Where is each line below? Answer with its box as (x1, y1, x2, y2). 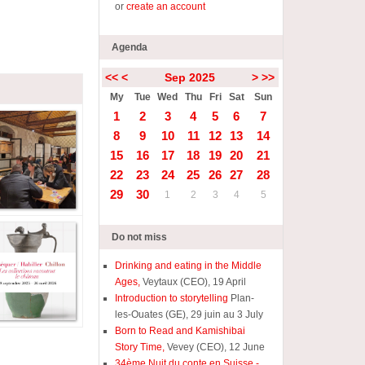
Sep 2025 (164, 71, 215, 84)
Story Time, (115, 341, 165, 353)
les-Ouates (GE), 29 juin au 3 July (115, 309, 264, 320)
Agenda (112, 42, 148, 53)
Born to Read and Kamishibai (115, 325, 246, 336)
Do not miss (112, 231, 168, 243)
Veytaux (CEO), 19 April (140, 276, 247, 288)
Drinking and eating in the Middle (115, 260, 262, 271)
